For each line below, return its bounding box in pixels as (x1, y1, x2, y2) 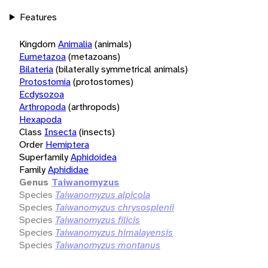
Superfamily (19, 150, 68, 163)
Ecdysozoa (19, 87, 64, 100)
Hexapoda (19, 112, 62, 126)
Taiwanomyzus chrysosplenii (55, 200, 174, 214)
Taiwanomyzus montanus (55, 238, 160, 251)
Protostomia (19, 75, 71, 88)
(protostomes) (73, 75, 133, 88)
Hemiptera (45, 138, 89, 151)
